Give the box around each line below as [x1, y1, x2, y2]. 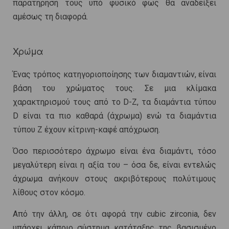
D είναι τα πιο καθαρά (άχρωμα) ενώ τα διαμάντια [13, 111, 216, 121]
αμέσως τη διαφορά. [13, 12, 88, 22]
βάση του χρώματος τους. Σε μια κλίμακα [13, 83, 216, 94]
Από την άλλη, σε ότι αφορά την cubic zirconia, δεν [13, 209, 216, 219]
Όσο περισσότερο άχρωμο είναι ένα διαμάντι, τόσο [13, 146, 216, 156]
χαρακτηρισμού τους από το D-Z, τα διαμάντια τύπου [13, 97, 216, 107]
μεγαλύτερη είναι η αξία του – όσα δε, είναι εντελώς [13, 160, 216, 170]
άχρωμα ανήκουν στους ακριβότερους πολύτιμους [13, 174, 216, 184]
